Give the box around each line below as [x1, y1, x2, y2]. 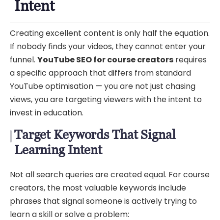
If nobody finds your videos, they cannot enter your [10, 40, 206, 52]
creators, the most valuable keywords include [10, 182, 186, 193]
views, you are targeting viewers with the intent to [10, 93, 202, 105]
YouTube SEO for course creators [37, 54, 173, 65]
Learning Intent [14, 142, 103, 157]
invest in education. [10, 107, 83, 118]
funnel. [10, 54, 37, 65]
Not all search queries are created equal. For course [10, 168, 210, 180]
